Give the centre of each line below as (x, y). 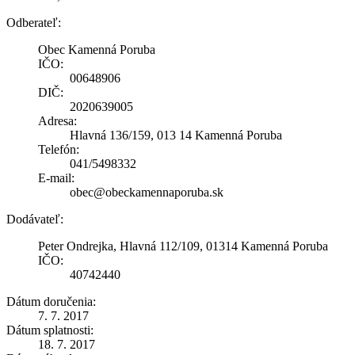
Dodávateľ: (35, 219)
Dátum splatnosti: (50, 330)
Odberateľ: (34, 22)
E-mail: (56, 177)
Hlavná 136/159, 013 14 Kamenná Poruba (176, 135)
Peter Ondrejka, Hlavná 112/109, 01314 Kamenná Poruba (183, 246)
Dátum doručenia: (51, 301)
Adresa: (57, 120)
